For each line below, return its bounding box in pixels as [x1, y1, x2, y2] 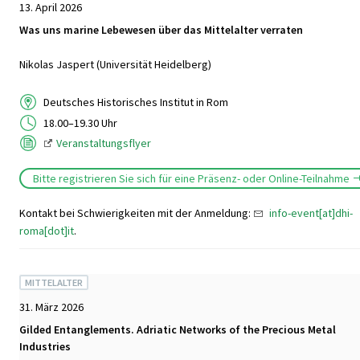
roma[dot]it [19, 223, 74, 239]
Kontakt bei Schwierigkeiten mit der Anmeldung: [19, 206, 253, 221]
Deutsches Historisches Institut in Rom [43, 95, 228, 110]
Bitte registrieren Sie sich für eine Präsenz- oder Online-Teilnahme [32, 170, 350, 186]
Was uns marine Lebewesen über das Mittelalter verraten [19, 22, 303, 37]
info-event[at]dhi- [269, 206, 353, 221]
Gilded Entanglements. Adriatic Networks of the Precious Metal [19, 322, 336, 337]
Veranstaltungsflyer [56, 136, 151, 151]
